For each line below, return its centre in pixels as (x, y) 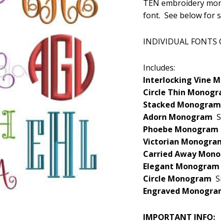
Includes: (159, 68)
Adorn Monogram (180, 117)
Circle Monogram (179, 179)
